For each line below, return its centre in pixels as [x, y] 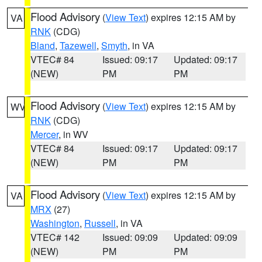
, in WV [73, 134]
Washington [55, 223]
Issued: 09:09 [130, 237]
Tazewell [78, 45]
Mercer [44, 134]
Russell [100, 223]
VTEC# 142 [55, 237]
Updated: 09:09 [206, 237]
